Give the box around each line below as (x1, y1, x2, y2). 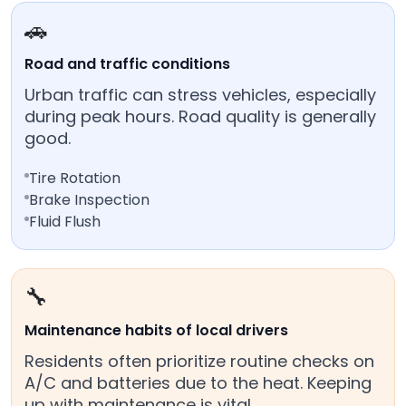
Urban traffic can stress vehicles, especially (24, 83, 376, 107)
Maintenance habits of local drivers (24, 320, 288, 342)
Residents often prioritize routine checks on (24, 350, 374, 373)
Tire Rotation (29, 168, 121, 189)
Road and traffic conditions (24, 53, 230, 75)
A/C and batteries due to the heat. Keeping (24, 372, 372, 395)
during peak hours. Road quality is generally (24, 105, 376, 129)
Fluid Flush (29, 211, 101, 233)
